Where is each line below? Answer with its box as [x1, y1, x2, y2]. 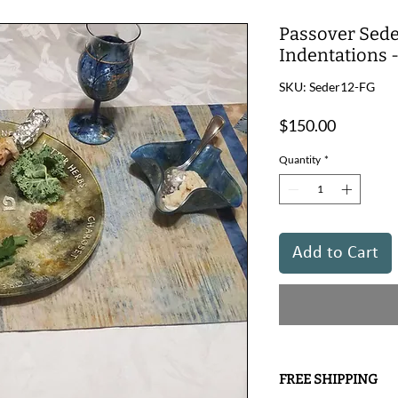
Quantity [279, 153, 321, 166]
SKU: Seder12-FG [279, 79, 375, 94]
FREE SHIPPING [279, 371, 378, 387]
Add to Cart [292, 244, 378, 262]
